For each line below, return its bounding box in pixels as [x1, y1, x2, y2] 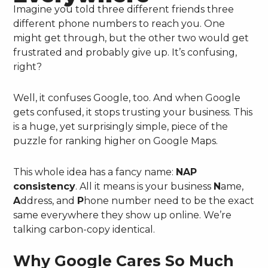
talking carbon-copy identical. [13, 223, 156, 235]
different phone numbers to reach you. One [13, 17, 226, 29]
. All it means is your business [75, 180, 214, 192]
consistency [13, 180, 76, 192]
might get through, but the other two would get [13, 32, 249, 44]
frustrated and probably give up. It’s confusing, [13, 46, 237, 58]
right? [13, 60, 42, 72]
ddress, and [20, 194, 78, 206]
